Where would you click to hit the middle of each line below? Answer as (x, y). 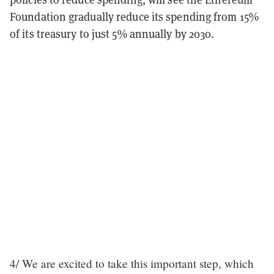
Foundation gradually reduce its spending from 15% (134, 17)
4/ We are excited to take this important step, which (132, 263)
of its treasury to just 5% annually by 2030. (113, 34)
